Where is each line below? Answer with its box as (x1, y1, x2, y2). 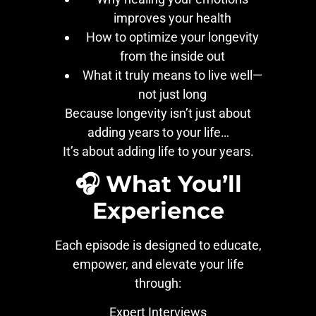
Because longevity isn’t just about (65, 105, 251, 121)
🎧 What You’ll (74, 170, 242, 198)
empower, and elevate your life (72, 257, 244, 272)
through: (135, 276, 181, 291)
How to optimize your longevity (85, 29, 259, 44)
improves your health (113, 10, 231, 25)
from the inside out (119, 48, 225, 63)
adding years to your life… (87, 124, 229, 140)
